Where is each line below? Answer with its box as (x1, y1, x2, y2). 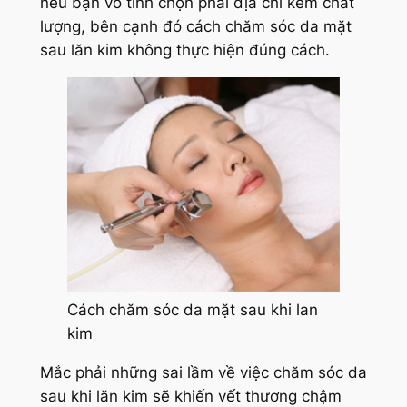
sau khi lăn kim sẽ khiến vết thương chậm (39, 386, 342, 405)
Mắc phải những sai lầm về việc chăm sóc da (39, 362, 367, 382)
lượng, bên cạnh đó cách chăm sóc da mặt (39, 17, 352, 36)
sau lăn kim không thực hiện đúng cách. (39, 41, 330, 60)
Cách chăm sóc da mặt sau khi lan (67, 300, 318, 319)
